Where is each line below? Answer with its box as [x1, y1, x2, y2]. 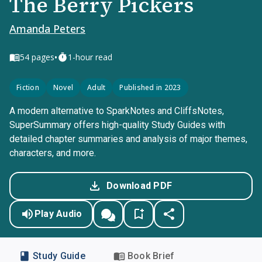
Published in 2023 [119, 82, 181, 92]
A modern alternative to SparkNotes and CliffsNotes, [9, 105, 224, 116]
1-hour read [68, 51, 112, 63]
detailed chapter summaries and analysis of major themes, [9, 133, 247, 144]
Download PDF [106, 180, 172, 191]
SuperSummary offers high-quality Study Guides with [9, 119, 225, 130]
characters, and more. [9, 147, 96, 158]
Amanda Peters [9, 22, 85, 36]
